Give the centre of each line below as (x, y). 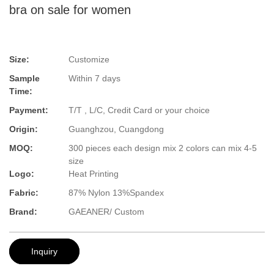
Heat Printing (94, 174)
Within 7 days (94, 79)
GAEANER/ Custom (106, 212)
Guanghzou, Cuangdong (116, 129)
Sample (24, 79)
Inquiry (44, 251)
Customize (89, 60)
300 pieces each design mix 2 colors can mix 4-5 (163, 148)
